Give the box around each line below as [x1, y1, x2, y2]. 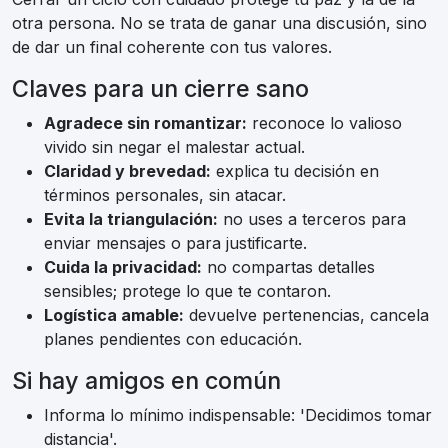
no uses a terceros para [218, 209, 406, 230]
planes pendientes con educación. [44, 329, 302, 350]
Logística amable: [44, 305, 184, 326]
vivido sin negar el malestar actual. [44, 137, 305, 158]
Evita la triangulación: [44, 209, 218, 230]
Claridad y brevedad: [44, 161, 211, 182]
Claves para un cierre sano [12, 74, 309, 104]
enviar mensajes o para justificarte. [44, 233, 307, 254]
